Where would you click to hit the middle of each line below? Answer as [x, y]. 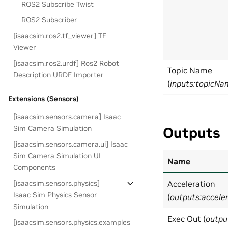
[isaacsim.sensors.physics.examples [72, 222]
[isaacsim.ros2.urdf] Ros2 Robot [66, 63]
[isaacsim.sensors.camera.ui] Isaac [71, 144]
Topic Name [190, 70]
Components [35, 167]
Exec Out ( [187, 219]
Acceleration [191, 184]
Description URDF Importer [59, 75]
